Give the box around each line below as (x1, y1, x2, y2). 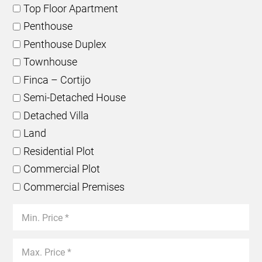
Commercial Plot (23, 163, 100, 175)
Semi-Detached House (23, 91, 126, 104)
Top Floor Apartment (23, 2, 118, 15)
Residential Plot (23, 144, 94, 157)
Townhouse (23, 56, 77, 68)
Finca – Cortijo (23, 73, 91, 86)
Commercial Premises (23, 180, 125, 193)
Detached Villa (23, 109, 89, 122)
